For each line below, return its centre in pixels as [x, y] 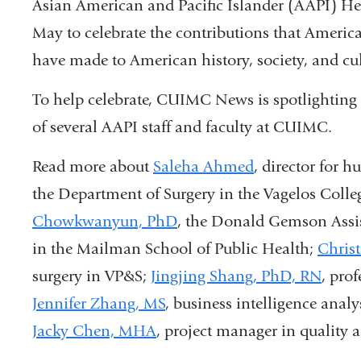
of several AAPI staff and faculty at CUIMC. [182, 127]
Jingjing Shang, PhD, [225, 276]
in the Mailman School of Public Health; [175, 249]
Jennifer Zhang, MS [99, 304]
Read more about [93, 167]
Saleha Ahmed [203, 167]
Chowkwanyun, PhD [105, 222]
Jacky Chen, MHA [94, 331]
